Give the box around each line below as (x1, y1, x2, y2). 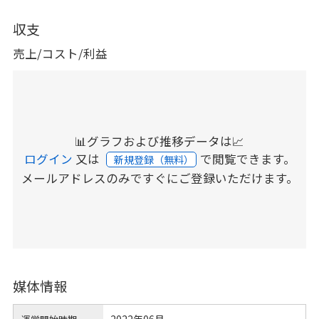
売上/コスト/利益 (12, 45, 108, 63)
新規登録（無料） (113, 152, 196, 167)
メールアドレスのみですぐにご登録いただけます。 (21, 169, 298, 187)
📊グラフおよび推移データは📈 (75, 132, 244, 150)
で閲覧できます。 (199, 150, 296, 168)
